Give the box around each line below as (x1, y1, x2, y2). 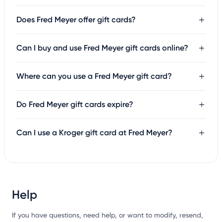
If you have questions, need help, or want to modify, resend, (12, 212, 203, 219)
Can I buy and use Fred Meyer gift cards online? (16, 43, 188, 53)
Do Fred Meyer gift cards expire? (16, 99, 133, 109)
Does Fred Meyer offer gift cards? (16, 14, 136, 24)
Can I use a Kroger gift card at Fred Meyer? (16, 127, 172, 137)
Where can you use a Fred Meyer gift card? (16, 71, 172, 81)
